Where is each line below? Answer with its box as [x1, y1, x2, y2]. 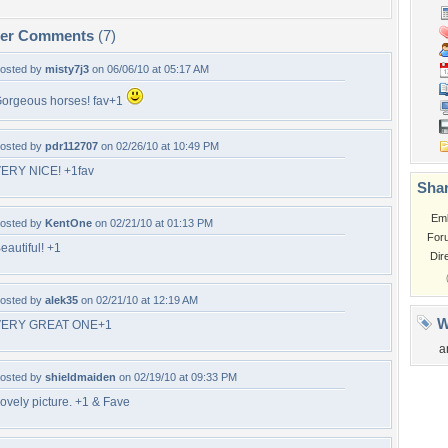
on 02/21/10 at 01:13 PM [92, 217, 213, 229]
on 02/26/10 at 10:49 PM [98, 140, 219, 152]
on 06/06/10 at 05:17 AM [89, 63, 209, 75]
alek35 [45, 294, 78, 306]
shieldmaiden [45, 371, 116, 383]
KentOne [45, 217, 92, 229]
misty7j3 [45, 63, 89, 75]
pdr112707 [45, 140, 98, 152]
